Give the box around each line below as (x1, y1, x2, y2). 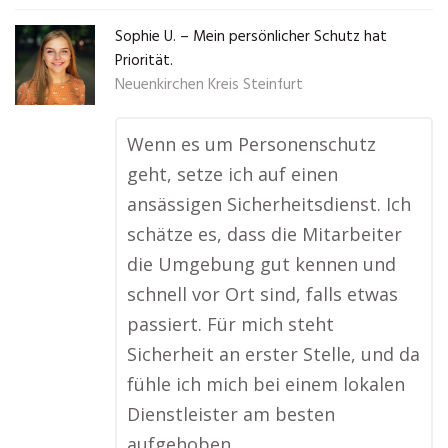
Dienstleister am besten (127, 402, 335, 426)
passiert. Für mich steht (127, 312, 334, 336)
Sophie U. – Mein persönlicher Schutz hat (115, 25, 387, 49)
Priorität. (115, 49, 173, 73)
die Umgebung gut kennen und (127, 252, 396, 276)
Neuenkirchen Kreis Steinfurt (115, 73, 303, 97)
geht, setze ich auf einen (127, 162, 338, 186)
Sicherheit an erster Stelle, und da (127, 342, 420, 366)
